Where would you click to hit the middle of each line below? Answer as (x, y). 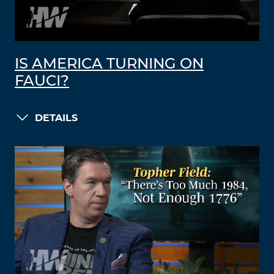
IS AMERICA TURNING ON (109, 64)
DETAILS (56, 118)
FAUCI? (42, 81)
